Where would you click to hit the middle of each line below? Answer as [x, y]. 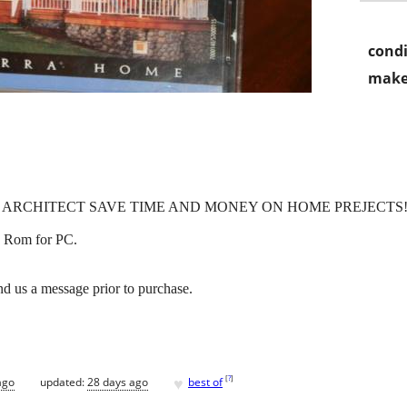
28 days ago [118, 382]
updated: [64, 382]
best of [205, 382]
